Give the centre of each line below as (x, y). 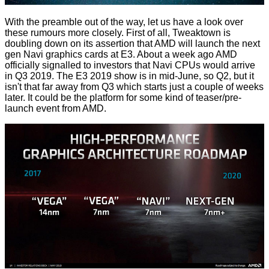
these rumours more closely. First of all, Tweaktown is (118, 32)
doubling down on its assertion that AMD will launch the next (132, 43)
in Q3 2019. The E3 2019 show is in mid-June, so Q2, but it (129, 76)
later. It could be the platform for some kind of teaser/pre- (123, 97)
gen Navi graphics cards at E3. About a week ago (110, 54)
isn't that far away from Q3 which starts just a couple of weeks (134, 86)
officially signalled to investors (68, 65)
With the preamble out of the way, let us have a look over (124, 22)
